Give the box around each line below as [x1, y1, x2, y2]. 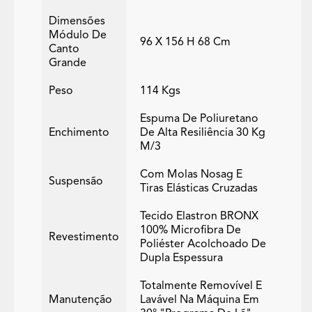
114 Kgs [140, 85, 180, 97]
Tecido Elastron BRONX [140, 210, 258, 222]
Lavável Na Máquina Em [140, 294, 259, 306]
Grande [49, 57, 86, 69]
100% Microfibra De [140, 224, 241, 236]
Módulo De [49, 29, 107, 41]
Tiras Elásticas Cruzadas [140, 182, 258, 194]
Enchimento [49, 127, 109, 139]
